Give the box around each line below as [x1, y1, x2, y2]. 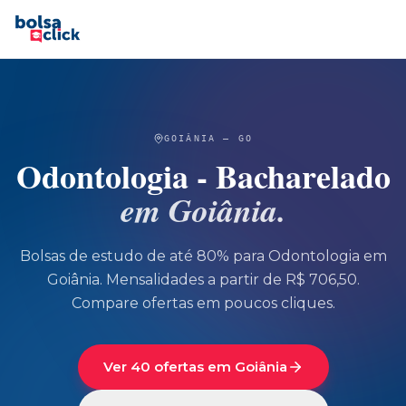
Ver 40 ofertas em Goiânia [102, 358, 287, 375]
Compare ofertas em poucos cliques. [71, 295, 335, 312]
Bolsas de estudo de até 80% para [19, 247, 268, 265]
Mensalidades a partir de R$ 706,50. [101, 271, 360, 288]
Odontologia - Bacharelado [15, 152, 391, 199]
